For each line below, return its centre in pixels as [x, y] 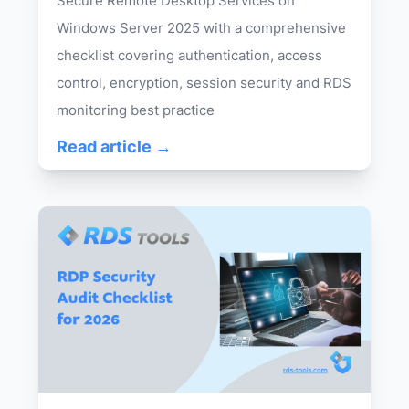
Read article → [115, 146]
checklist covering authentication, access [190, 55]
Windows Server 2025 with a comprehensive [202, 27]
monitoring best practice [136, 110]
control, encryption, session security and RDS [204, 82]
